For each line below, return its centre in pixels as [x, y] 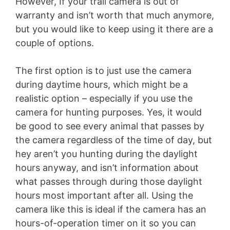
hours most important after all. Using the [104, 195]
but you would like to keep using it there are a [114, 29]
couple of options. [55, 43]
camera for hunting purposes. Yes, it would [109, 112]
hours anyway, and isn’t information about [107, 167]
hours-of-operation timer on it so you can [106, 223]
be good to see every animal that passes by [110, 126]
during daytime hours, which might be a [102, 84]
